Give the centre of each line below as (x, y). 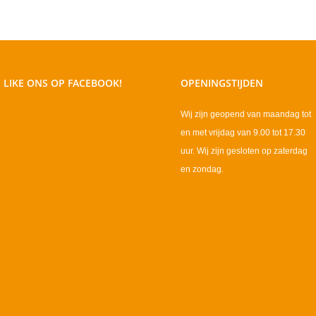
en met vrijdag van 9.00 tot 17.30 (243, 133)
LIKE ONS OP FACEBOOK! (63, 83)
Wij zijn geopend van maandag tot (246, 115)
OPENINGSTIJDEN (222, 83)
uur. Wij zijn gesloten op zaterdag (244, 151)
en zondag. (202, 170)
